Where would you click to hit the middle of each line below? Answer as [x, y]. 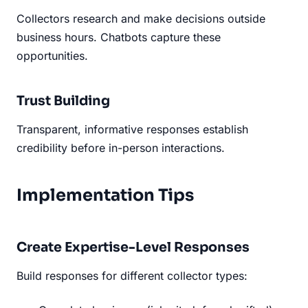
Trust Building [63, 100]
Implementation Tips [105, 195]
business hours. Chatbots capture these [119, 37]
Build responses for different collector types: [132, 275]
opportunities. [52, 55]
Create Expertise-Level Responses [133, 247]
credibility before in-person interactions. [121, 147]
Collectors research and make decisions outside [141, 18]
